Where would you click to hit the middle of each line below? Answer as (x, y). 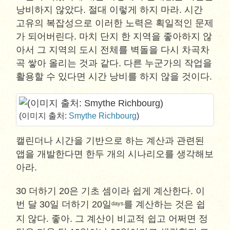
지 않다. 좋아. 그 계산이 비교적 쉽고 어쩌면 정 (112, 219)
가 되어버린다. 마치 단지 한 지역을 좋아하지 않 (114, 36)
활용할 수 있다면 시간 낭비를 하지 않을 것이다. (114, 76)
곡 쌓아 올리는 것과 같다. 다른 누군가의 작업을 (114, 63)
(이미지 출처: (44, 116)
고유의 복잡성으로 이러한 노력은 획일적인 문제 (115, 23)
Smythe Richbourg (103, 116)
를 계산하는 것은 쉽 (165, 204)
